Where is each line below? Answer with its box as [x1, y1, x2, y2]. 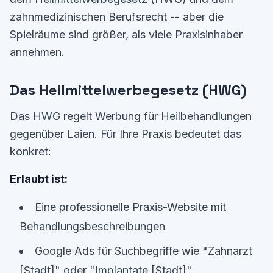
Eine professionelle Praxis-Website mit [35, 200, 226, 213]
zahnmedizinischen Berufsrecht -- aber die [10, 10, 224, 23]
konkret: [10, 145, 51, 158]
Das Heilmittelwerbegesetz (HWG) [10, 80, 246, 99]
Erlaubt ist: [10, 172, 68, 185]
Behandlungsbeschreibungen [19, 220, 165, 233]
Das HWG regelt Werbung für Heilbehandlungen [10, 110, 252, 122]
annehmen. [10, 46, 65, 58]
